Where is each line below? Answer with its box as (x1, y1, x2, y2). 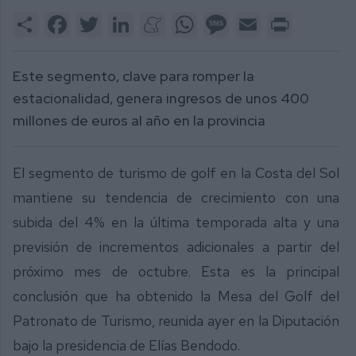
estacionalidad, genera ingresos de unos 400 (13, 89, 309, 108)
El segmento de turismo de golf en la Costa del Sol (13, 164, 340, 183)
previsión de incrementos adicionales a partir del (13, 238, 340, 257)
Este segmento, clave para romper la (13, 67, 254, 86)
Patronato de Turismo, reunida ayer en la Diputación (13, 311, 340, 331)
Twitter (102, 9, 141, 26)
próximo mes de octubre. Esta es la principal (13, 262, 340, 281)
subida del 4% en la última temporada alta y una (13, 213, 340, 232)
